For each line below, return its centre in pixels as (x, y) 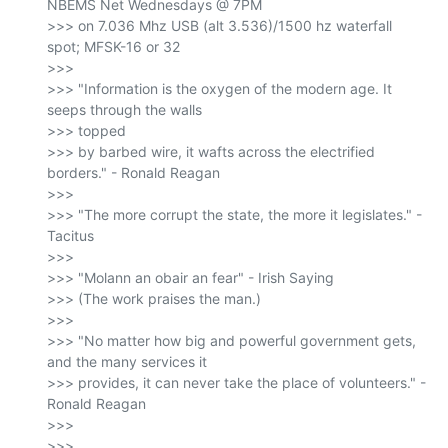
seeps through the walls (124, 110)
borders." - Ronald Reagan (133, 173)
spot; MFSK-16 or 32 (113, 47)
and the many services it (127, 362)
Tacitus (70, 236)
